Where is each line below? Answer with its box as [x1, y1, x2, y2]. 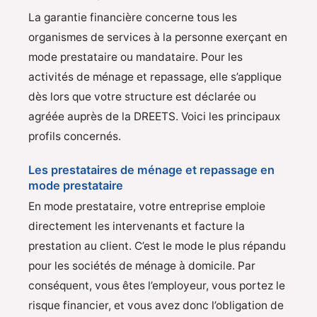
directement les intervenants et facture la [28, 219, 245, 233]
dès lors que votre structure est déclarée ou [28, 90, 256, 104]
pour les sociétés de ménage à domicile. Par [28, 258, 255, 272]
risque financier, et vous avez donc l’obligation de [28, 298, 284, 312]
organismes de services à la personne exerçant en [28, 30, 287, 45]
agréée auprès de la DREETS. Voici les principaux [28, 110, 280, 124]
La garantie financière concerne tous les [28, 11, 237, 25]
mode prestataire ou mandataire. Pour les [28, 50, 243, 64]
